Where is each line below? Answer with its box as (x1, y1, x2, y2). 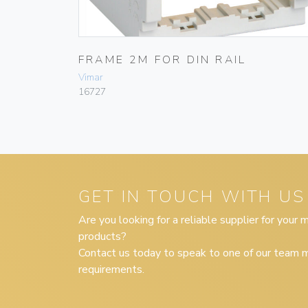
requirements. (78, 262, 144, 278)
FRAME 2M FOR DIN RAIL (78, 52, 247, 68)
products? (78, 229, 126, 245)
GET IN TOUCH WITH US (78, 186, 305, 208)
